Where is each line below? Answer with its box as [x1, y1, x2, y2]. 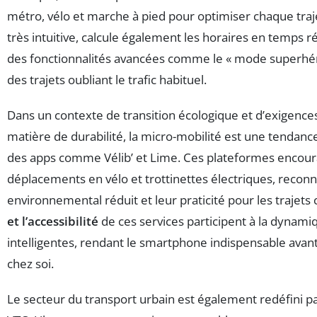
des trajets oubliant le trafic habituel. [7, 71, 207, 88]
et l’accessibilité [7, 212, 98, 229]
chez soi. [7, 255, 54, 272]
